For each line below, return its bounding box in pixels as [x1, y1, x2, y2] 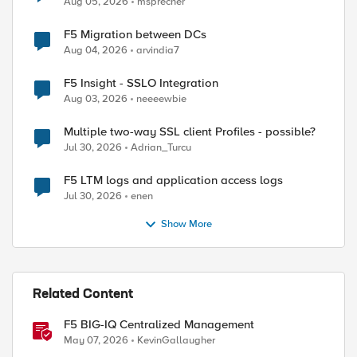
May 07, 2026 [64, 334, 128, 347]
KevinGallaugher [137, 334, 215, 347]
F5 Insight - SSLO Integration [64, 76, 218, 90]
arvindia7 [136, 44, 179, 57]
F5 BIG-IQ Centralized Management [64, 317, 254, 331]
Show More [161, 218, 213, 231]
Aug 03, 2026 [64, 92, 127, 105]
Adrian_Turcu [131, 141, 191, 154]
